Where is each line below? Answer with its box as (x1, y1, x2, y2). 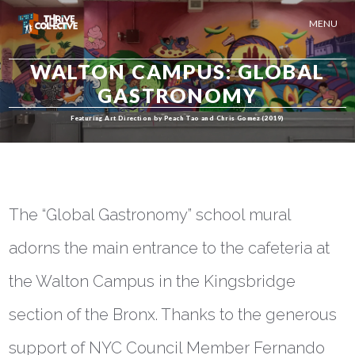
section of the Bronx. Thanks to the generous (9, 305, 338, 324)
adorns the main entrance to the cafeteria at (9, 239, 330, 258)
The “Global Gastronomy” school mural (9, 205, 292, 224)
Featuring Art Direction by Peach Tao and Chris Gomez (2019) (71, 113, 284, 122)
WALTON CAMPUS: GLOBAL (30, 59, 325, 83)
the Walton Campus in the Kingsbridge (9, 272, 296, 291)
